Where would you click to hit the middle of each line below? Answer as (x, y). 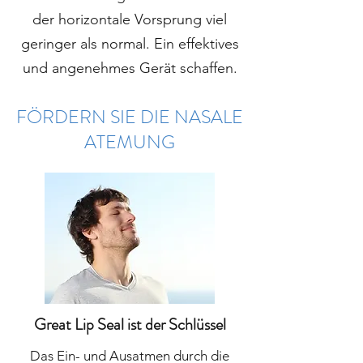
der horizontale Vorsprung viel (130, 20)
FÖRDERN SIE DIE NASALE (130, 117)
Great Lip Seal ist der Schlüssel (130, 325)
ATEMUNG (130, 143)
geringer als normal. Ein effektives (130, 44)
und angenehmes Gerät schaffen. (130, 68)
